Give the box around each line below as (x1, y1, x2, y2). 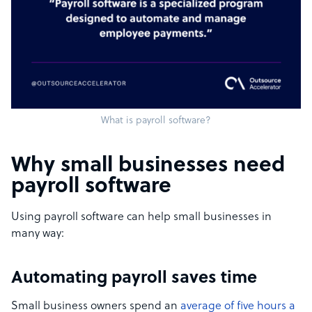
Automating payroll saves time (11, 270, 257, 288)
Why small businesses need (11, 155, 285, 178)
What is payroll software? (101, 116, 211, 127)
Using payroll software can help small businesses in (11, 211, 272, 224)
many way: (11, 228, 64, 241)
